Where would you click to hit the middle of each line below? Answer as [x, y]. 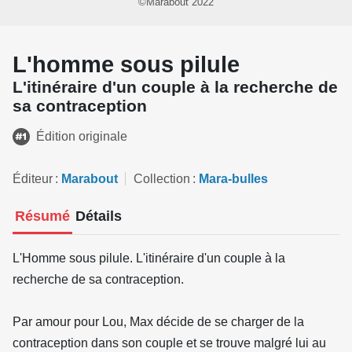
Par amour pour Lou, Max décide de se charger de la [158, 321]
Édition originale [82, 136]
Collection [162, 178]
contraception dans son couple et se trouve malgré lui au [169, 343]
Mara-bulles [233, 178]
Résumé [43, 216]
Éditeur [33, 178]
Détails [98, 216]
